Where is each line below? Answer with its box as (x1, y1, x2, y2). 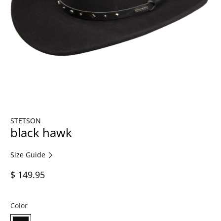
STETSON (10, 115, 41, 125)
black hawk (10, 124, 73, 141)
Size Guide (10, 149, 48, 159)
